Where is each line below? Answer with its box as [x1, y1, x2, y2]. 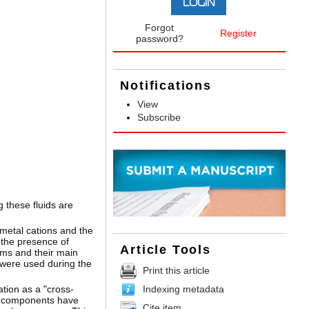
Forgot [145, 22, 175, 34]
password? [135, 33, 183, 45]
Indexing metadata [143, 283, 225, 295]
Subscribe [137, 112, 181, 123]
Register [219, 28, 257, 39]
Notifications [120, 79, 212, 93]
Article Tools [120, 243, 211, 257]
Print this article [143, 265, 210, 276]
